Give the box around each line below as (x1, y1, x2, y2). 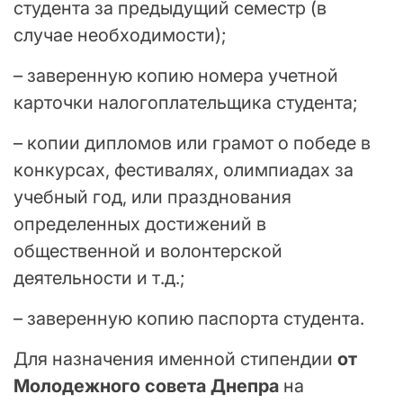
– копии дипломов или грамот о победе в (13, 132, 371, 155)
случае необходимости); (13, 24, 227, 47)
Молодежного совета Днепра (13, 375, 279, 398)
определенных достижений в (13, 213, 266, 236)
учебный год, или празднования (13, 186, 291, 209)
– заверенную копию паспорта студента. (13, 308, 364, 330)
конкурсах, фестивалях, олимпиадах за (13, 159, 354, 182)
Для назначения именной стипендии (13, 348, 337, 371)
